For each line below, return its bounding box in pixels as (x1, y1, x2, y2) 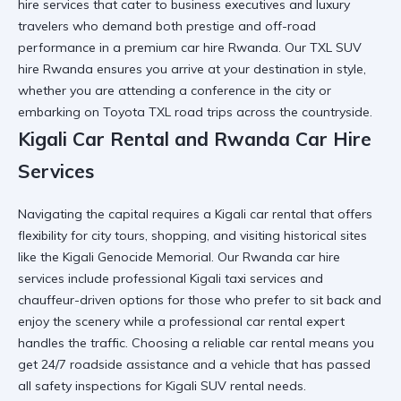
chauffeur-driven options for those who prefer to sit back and (18, 291, 381, 308)
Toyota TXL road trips (103, 104, 233, 121)
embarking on (18, 104, 103, 121)
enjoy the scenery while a (18, 312, 169, 329)
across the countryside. (233, 104, 372, 121)
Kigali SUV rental (166, 377, 264, 394)
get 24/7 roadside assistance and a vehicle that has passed (18, 355, 371, 372)
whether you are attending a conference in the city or (18, 82, 331, 99)
